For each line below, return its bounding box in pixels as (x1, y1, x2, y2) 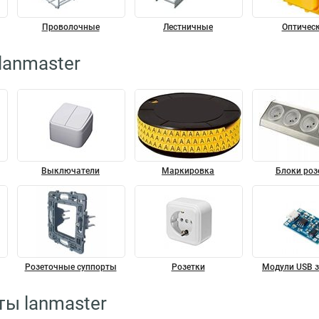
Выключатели (41, 166, 100, 176)
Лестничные (163, 22, 213, 32)
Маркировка (162, 166, 214, 176)
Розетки (171, 262, 205, 272)
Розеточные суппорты (24, 262, 117, 272)
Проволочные (41, 22, 100, 32)
